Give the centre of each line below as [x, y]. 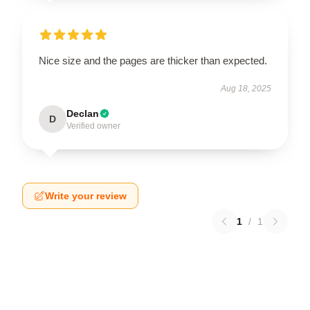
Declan [83, 113]
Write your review [86, 195]
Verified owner [93, 126]
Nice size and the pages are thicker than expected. [153, 60]
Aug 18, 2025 [246, 88]
